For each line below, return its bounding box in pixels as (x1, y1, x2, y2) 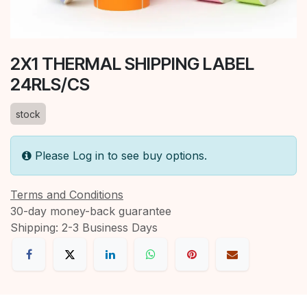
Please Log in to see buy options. (35, 149, 207, 163)
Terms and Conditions (10, 188, 123, 202)
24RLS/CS (10, 74, 90, 95)
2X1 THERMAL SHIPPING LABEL (10, 53, 254, 75)
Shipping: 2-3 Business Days (10, 221, 158, 235)
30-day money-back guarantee (10, 204, 171, 219)
